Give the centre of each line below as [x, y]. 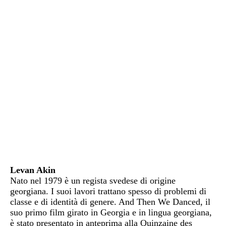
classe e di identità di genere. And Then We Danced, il [110, 202]
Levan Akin [33, 170]
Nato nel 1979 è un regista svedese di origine [93, 181]
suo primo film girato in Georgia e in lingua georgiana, [111, 213]
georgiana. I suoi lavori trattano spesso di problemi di [108, 191]
